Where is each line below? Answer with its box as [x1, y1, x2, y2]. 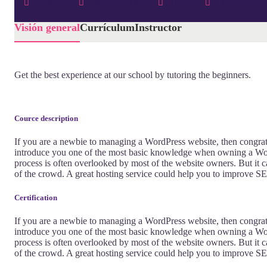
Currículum [80, 21, 135, 34]
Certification [14, 193, 57, 202]
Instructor [135, 21, 182, 34]
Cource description [14, 114, 78, 123]
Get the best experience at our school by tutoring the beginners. [14, 70, 251, 80]
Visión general [14, 21, 80, 34]
